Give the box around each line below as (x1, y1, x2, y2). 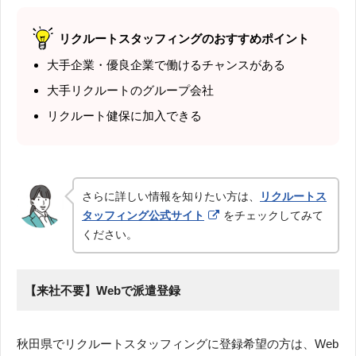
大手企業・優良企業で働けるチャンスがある (47, 57, 285, 72)
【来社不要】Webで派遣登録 (25, 283, 180, 297)
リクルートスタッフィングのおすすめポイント (59, 31, 309, 45)
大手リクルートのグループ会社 (47, 83, 214, 97)
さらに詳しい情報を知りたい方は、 (82, 189, 260, 203)
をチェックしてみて (223, 208, 323, 222)
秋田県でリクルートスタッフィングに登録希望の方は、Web (17, 336, 339, 350)
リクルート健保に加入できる (47, 108, 202, 122)
